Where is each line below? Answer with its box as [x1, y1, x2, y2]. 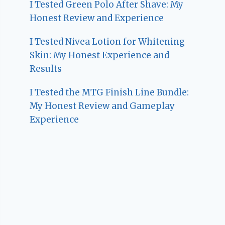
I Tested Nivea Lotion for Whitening [30, 36, 185, 48]
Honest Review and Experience [30, 13, 164, 24]
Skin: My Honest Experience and [30, 50, 170, 61]
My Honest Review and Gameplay [30, 100, 175, 112]
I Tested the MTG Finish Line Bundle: [30, 87, 189, 98]
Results [30, 63, 62, 75]
